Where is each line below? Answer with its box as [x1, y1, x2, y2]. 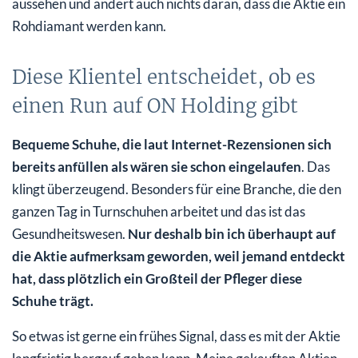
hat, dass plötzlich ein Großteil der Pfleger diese [12, 270, 302, 288]
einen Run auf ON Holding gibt [12, 93, 298, 119]
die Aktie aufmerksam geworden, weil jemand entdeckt [12, 248, 345, 265]
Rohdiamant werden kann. [12, 18, 166, 35]
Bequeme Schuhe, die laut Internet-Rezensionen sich [12, 136, 332, 153]
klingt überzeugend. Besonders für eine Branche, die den [12, 181, 341, 198]
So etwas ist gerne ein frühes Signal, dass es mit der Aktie [12, 328, 340, 345]
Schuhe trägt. [12, 292, 93, 310]
